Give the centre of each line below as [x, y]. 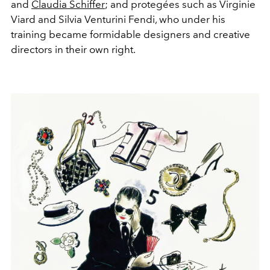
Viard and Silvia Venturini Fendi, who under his [118, 19]
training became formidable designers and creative [130, 34]
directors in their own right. [73, 49]
